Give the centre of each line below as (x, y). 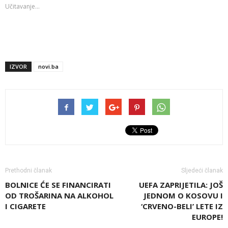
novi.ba (48, 66)
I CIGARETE (25, 206)
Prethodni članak (28, 170)
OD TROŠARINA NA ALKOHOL (59, 195)
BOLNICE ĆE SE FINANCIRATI (58, 184)
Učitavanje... (22, 6)
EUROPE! (207, 217)
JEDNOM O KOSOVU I (183, 195)
